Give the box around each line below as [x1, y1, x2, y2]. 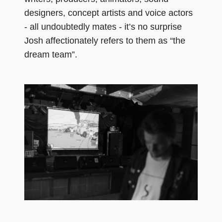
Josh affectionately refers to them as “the [24, 35, 185, 46]
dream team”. [24, 49, 77, 59]
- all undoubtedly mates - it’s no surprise [24, 21, 182, 32]
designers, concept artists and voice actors [24, 7, 193, 18]
